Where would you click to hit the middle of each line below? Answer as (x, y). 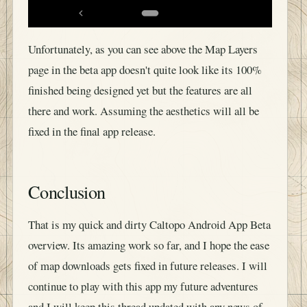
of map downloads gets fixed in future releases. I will (148, 265)
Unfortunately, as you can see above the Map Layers (143, 49)
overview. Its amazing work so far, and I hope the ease (149, 245)
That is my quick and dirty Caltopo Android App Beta (149, 224)
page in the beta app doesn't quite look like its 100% (145, 70)
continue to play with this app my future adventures (143, 286)
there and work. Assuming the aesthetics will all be (144, 111)
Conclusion (67, 192)
